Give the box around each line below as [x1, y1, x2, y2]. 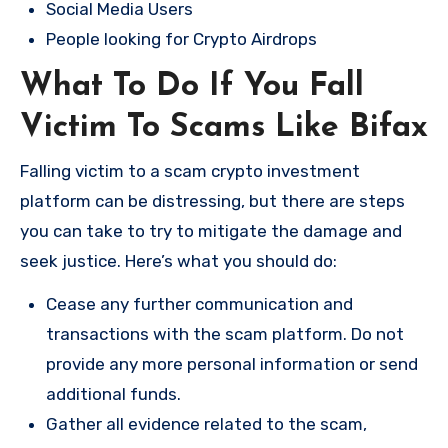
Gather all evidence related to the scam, [46, 413, 367, 434]
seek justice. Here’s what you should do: [20, 250, 337, 271]
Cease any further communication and [46, 293, 353, 314]
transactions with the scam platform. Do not [46, 323, 404, 344]
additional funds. [46, 383, 181, 404]
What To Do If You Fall [20, 71, 364, 104]
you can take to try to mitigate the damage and [20, 220, 402, 241]
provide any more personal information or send [46, 353, 418, 374]
